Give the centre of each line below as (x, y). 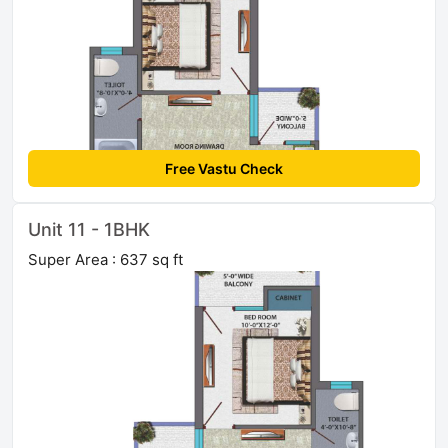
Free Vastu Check (224, 169)
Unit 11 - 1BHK (89, 230)
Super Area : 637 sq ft (105, 260)
